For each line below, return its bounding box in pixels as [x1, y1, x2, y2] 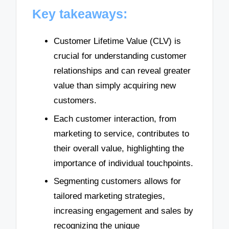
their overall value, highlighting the [54, 143, 184, 153]
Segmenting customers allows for [54, 176, 181, 187]
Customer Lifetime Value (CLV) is [54, 36, 181, 47]
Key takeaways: [32, 7, 128, 21]
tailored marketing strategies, [54, 191, 165, 201]
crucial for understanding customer [54, 51, 187, 61]
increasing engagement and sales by [54, 206, 193, 216]
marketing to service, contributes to [54, 128, 189, 139]
